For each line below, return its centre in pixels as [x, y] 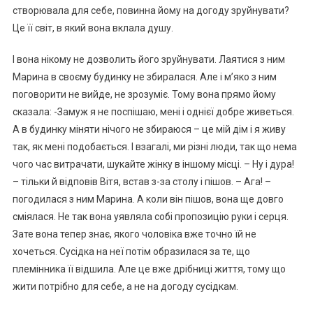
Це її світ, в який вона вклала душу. [93, 28]
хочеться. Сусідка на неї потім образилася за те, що [131, 251]
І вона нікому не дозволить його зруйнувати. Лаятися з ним [148, 59]
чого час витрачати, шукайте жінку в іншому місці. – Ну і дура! [153, 164]
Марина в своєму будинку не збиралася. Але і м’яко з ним [144, 77]
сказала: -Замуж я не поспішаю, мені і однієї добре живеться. [153, 111]
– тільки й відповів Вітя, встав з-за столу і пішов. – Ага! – [141, 181]
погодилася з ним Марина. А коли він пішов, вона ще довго [148, 199]
